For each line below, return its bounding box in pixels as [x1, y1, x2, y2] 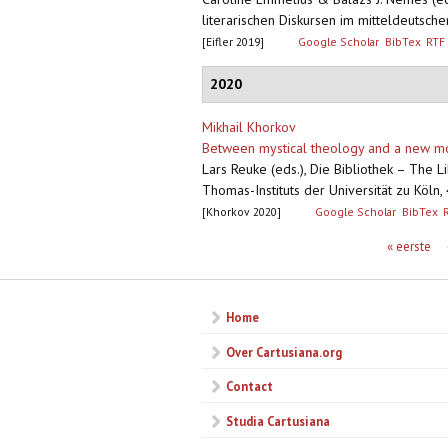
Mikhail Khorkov [202, 118, 296, 137]
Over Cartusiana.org [226, 343, 342, 360]
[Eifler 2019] [202, 34, 264, 50]
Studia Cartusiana [226, 412, 330, 429]
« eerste [387, 237, 432, 255]
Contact [226, 378, 273, 395]
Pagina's [202, 235, 265, 260]
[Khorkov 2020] [202, 204, 281, 220]
